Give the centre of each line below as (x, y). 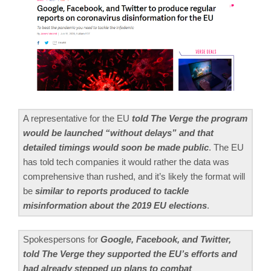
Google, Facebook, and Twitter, (166, 240)
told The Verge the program (190, 118)
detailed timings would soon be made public (116, 147)
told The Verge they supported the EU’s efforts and (130, 254)
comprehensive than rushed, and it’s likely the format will (134, 176)
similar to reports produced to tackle (112, 191)
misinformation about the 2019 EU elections (115, 205)
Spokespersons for (62, 240)
